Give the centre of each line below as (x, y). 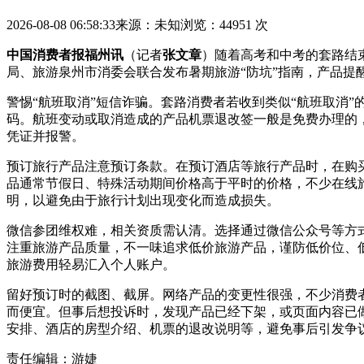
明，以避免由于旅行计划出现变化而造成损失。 (143, 201)
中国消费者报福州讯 (65, 55)
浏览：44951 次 (224, 25)
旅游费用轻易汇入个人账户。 (91, 265)
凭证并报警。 (45, 136)
